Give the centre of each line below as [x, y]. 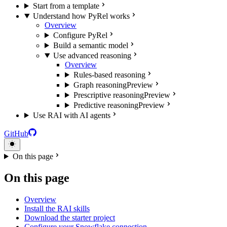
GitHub [16, 134]
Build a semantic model [90, 45]
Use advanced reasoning [92, 55]
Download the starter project [70, 217]
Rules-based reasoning [109, 75]
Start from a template [66, 6]
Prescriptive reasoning [108, 95]
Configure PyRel [80, 35]
